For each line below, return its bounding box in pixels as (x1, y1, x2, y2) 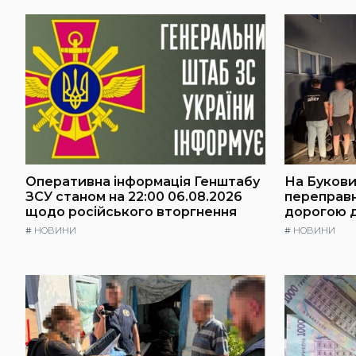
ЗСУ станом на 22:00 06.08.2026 (25, 188, 242, 204)
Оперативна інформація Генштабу (25, 173, 260, 189)
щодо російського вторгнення (25, 203, 237, 219)
